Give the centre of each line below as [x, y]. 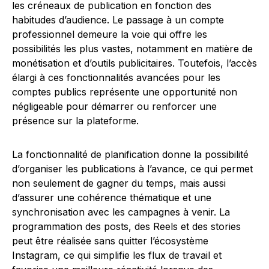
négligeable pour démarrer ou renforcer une [114, 107]
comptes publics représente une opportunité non [125, 92]
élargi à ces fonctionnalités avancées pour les [116, 78]
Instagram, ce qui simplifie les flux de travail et [117, 255]
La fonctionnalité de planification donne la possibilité [130, 155]
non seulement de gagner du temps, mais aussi [119, 183]
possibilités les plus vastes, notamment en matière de [132, 49]
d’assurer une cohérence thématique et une [112, 198]
